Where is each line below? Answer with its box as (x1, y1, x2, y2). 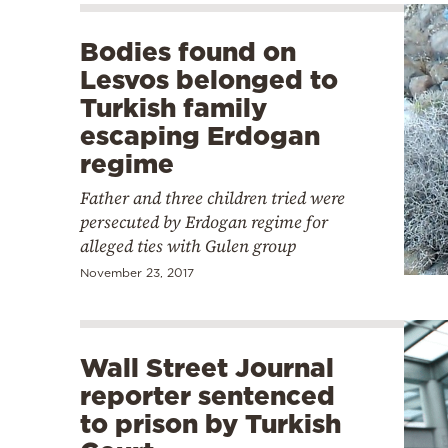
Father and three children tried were (80, 186, 345, 211)
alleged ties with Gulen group (80, 234, 296, 259)
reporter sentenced (80, 381, 335, 411)
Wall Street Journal (80, 353, 334, 383)
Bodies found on (80, 37, 296, 67)
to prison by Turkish (80, 409, 341, 439)
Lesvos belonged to (80, 65, 338, 95)
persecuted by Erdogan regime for (80, 210, 328, 235)
